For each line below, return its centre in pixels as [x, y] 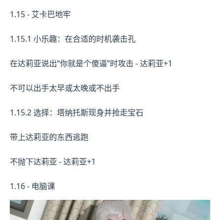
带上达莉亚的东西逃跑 [49, 137]
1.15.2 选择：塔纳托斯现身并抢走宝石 [77, 112]
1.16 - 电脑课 [32, 186]
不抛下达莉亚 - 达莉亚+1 [53, 161]
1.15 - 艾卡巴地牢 [40, 14]
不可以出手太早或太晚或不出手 [65, 88]
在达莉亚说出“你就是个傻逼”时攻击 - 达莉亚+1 [91, 63]
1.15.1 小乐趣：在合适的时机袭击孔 [73, 39]
